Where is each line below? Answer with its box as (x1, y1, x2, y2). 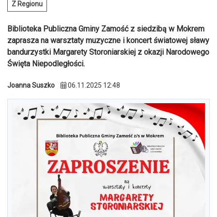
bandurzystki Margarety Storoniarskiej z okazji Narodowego (7, 47, 209, 57)
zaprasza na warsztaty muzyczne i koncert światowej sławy (7, 35, 209, 45)
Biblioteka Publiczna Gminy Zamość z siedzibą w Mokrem (7, 24, 204, 33)
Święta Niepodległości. (7, 59, 85, 68)
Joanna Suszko (7, 81, 55, 89)
